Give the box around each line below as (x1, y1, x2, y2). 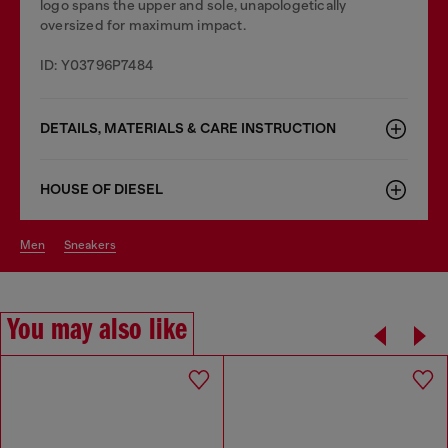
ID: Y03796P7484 (40, 56, 153, 73)
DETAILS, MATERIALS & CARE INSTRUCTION (40, 119, 336, 137)
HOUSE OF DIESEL (40, 180, 163, 198)
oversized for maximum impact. (40, 16, 246, 33)
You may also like (7, 314, 187, 347)
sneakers (71, 237, 116, 252)
